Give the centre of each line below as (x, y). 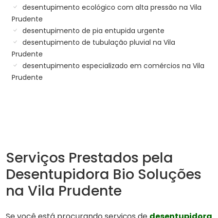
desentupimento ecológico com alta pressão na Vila (111, 7)
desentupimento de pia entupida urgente (92, 30)
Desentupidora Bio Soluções (104, 174)
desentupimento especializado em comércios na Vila (112, 65)
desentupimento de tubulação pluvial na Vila (98, 42)
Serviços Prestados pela (90, 157)
